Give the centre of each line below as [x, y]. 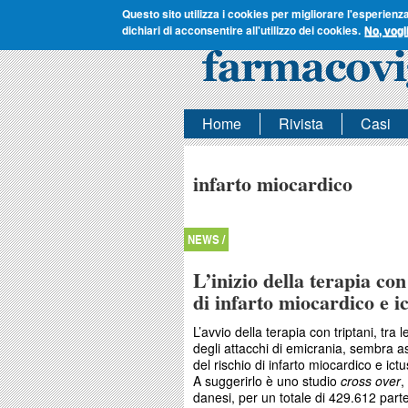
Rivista [301, 123]
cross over [371, 381]
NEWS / [206, 240]
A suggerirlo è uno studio [267, 381]
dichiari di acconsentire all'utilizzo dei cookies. [242, 30]
